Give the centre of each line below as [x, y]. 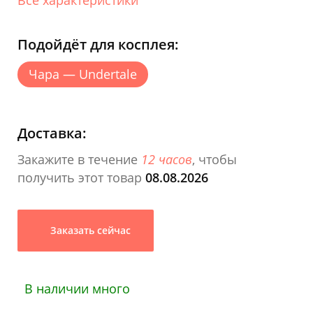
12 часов [167, 159]
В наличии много [77, 288]
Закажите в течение [79, 159]
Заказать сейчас [89, 230]
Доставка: [52, 133]
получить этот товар [81, 177]
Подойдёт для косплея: [98, 44]
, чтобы [214, 159]
